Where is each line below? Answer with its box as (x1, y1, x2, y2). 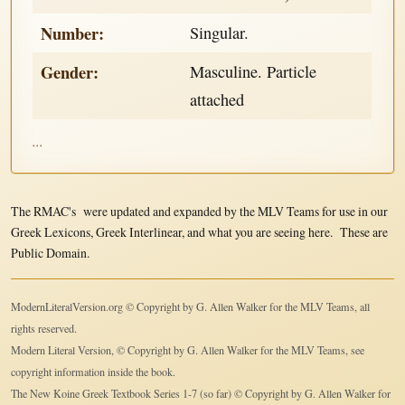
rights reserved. (10, 320, 77, 335)
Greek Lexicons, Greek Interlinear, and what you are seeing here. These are (10, 222, 388, 240)
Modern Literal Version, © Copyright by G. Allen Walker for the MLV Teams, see (10, 342, 364, 357)
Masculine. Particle (190, 61, 317, 83)
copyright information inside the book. (10, 363, 175, 379)
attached (190, 89, 245, 111)
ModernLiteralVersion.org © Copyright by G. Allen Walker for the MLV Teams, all (10, 298, 370, 314)
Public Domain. (10, 243, 89, 261)
